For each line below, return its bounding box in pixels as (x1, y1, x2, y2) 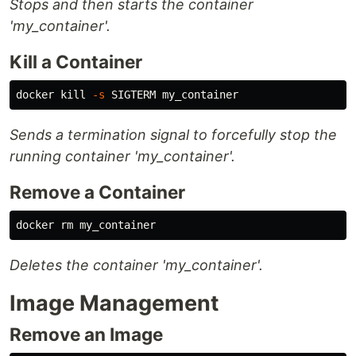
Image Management (10, 290, 219, 317)
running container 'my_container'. (10, 148, 235, 165)
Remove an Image (10, 323, 163, 346)
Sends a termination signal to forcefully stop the (10, 126, 337, 144)
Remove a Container (10, 181, 185, 203)
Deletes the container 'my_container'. (10, 257, 263, 274)
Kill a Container (10, 51, 142, 73)
